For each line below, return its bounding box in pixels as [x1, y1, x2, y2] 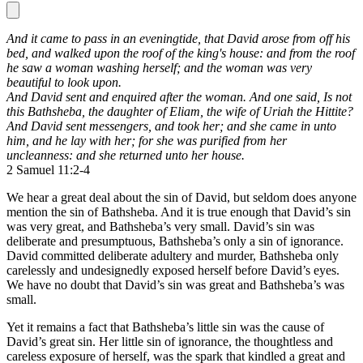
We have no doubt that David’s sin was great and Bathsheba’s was [6, 277, 344, 292]
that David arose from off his [204, 31, 350, 45]
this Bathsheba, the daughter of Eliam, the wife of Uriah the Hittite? [6, 104, 357, 118]
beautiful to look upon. [6, 75, 122, 89]
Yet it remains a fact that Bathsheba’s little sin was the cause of [6, 319, 324, 334]
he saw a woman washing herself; [6, 60, 184, 75]
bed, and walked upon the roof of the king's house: [6, 45, 267, 60]
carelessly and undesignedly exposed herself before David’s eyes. [6, 263, 340, 277]
